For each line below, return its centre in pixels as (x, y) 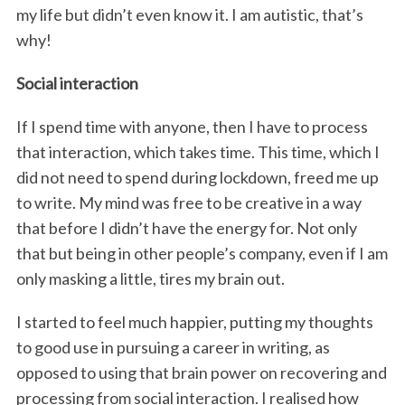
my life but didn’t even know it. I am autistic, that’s (189, 14)
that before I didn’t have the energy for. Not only (186, 227)
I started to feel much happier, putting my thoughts (194, 321)
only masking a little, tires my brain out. (150, 278)
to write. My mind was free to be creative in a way (188, 202)
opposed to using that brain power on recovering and (201, 372)
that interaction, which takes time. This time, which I (198, 151)
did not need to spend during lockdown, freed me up (197, 177)
